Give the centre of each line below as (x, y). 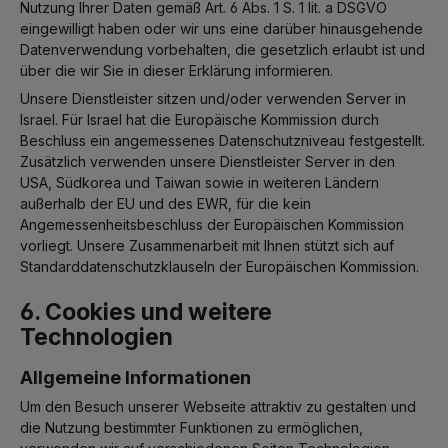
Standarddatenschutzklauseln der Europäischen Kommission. (219, 266)
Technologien (96, 336)
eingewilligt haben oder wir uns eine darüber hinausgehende (221, 28)
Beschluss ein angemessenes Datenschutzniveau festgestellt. (222, 140)
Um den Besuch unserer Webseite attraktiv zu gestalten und (218, 406)
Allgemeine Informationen (135, 377)
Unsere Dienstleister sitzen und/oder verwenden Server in (213, 98)
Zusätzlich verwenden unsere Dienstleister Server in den (207, 161)
